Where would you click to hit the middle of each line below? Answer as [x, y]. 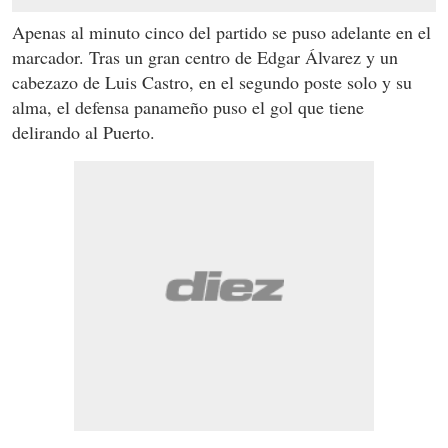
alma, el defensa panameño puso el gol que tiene [188, 107]
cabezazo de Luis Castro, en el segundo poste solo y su [212, 82]
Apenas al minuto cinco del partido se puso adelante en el [221, 32]
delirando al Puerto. [83, 132]
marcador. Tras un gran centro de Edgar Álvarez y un [205, 57]
